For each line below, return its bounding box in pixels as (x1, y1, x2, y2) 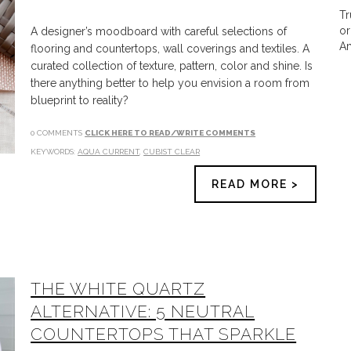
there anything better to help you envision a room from (31, 77, 310, 89)
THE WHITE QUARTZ (31, 279, 206, 299)
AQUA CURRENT (78, 147, 140, 156)
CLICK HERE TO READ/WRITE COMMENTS (85, 128, 256, 137)
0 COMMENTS (31, 128, 85, 137)
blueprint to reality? (31, 94, 129, 107)
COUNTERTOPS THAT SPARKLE (31, 324, 297, 344)
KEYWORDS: (31, 147, 78, 156)
